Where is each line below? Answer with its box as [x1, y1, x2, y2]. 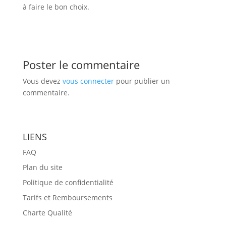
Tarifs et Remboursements [22, 193, 112, 202]
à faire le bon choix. [22, 2, 89, 12]
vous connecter [62, 76, 114, 86]
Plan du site [22, 162, 63, 172]
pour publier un [114, 76, 170, 86]
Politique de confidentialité [22, 178, 114, 187]
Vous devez [22, 76, 63, 86]
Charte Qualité [22, 208, 72, 217]
